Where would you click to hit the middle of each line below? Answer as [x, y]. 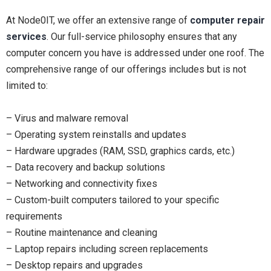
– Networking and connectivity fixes [82, 184]
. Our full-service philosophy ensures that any [142, 37]
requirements [34, 216]
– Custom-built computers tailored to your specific [113, 200]
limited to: [27, 86]
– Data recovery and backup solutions [86, 167]
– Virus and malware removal [67, 118]
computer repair [227, 20]
